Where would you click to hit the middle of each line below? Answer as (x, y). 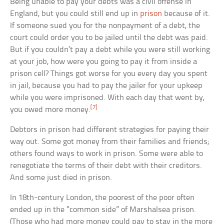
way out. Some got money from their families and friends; (110, 142)
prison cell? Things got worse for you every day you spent (109, 74)
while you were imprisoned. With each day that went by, (107, 98)
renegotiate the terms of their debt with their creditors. (106, 166)
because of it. (186, 14)
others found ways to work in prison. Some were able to (107, 154)
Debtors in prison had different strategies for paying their (110, 130)
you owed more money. (50, 110)
